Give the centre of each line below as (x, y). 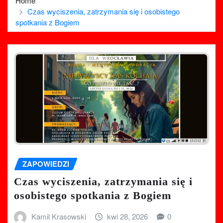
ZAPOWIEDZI (46, 164)
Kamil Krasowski (58, 217)
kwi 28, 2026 (128, 217)
